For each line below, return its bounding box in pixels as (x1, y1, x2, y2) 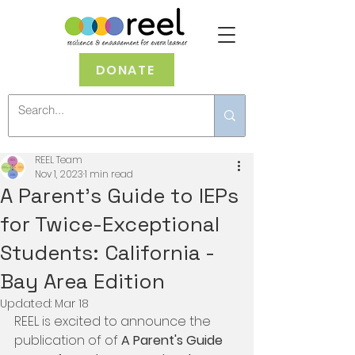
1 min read (85, 167, 133, 181)
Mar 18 (55, 296, 89, 311)
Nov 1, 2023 (35, 167, 83, 181)
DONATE (95, 60, 155, 79)
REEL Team (35, 153, 82, 166)
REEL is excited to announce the (14, 312, 214, 330)
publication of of (14, 331, 121, 349)
